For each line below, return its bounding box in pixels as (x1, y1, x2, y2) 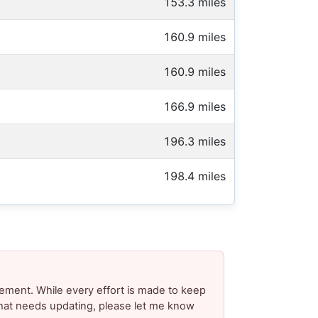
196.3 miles (163, 134, 226, 149)
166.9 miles (163, 99, 226, 114)
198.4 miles (163, 169, 226, 184)
